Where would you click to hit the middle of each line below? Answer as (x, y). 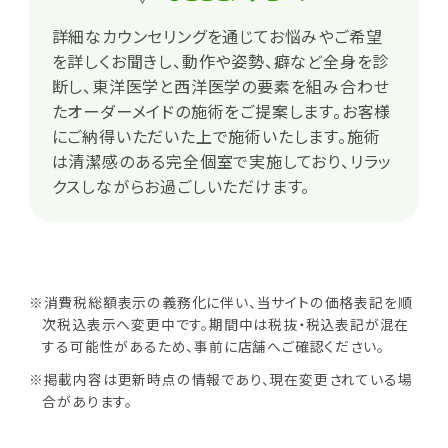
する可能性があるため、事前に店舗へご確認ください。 (213, 345)
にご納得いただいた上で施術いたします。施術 (216, 135)
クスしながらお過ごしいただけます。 (181, 185)
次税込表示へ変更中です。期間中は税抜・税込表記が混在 (226, 323)
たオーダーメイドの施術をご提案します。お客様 (221, 110)
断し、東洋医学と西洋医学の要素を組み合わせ (220, 85)
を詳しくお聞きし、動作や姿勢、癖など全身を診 (220, 60)
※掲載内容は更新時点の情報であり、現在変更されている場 (220, 379)
